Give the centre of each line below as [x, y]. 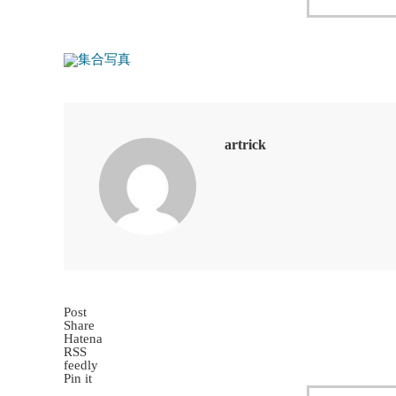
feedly [81, 365]
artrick [245, 145]
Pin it [78, 378]
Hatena [83, 339]
